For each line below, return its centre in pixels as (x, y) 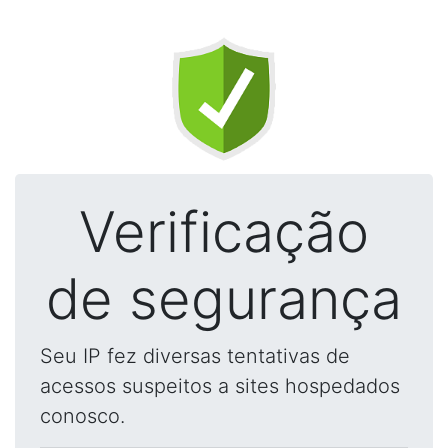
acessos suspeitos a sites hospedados (220, 386)
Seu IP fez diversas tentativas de (195, 356)
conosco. (82, 416)
